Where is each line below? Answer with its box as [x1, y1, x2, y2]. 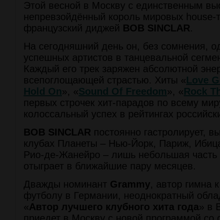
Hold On [24, 86, 62, 97]
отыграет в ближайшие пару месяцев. [24, 161, 196, 171]
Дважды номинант [24, 179, 110, 190]
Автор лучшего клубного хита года [29, 201, 199, 212]
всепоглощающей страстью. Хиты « [24, 75, 186, 85]
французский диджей [24, 23, 123, 33]
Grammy [110, 179, 150, 190]
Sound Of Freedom [79, 86, 167, 97]
